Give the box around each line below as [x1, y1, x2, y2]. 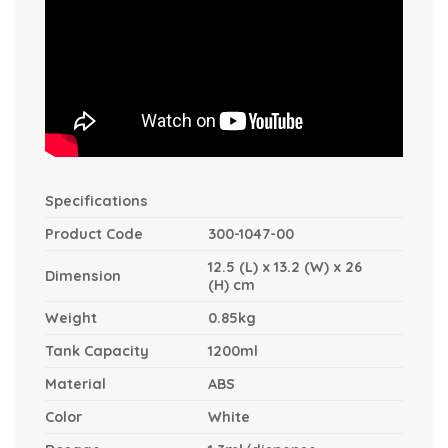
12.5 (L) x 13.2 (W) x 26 [208, 257, 363, 276]
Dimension [45, 266, 121, 285]
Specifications [45, 191, 148, 210]
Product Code [45, 224, 143, 243]
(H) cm [208, 275, 272, 294]
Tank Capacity [45, 341, 149, 360]
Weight [45, 308, 97, 327]
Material [45, 374, 106, 393]
